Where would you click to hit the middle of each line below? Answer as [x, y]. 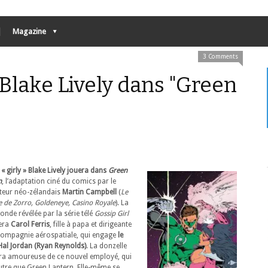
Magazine [29, 31]
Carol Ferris [30, 224]
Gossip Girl [111, 214]
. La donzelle [106, 246]
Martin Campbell [89, 192]
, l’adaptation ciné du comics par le [59, 181]
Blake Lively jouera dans [68, 170]
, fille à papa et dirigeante [91, 224]
